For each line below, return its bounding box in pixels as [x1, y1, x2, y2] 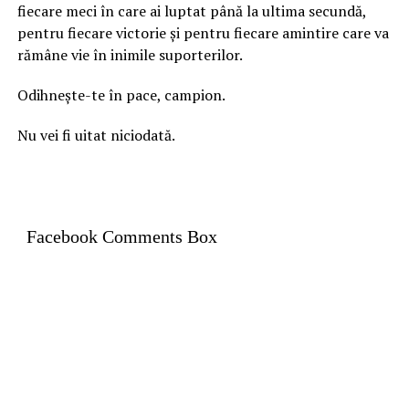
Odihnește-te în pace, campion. [16, 84, 225, 105]
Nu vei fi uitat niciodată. [16, 124, 175, 145]
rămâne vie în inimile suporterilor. [16, 44, 243, 65]
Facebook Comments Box [26, 225, 217, 246]
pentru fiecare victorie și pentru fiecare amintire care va [16, 22, 389, 43]
